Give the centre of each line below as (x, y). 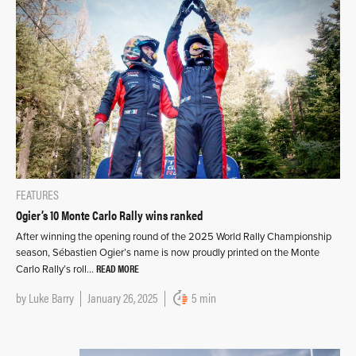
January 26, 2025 (123, 298)
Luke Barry (51, 298)
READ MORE (118, 269)
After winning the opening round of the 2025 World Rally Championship (174, 237)
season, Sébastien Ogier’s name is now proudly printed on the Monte (168, 253)
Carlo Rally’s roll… (56, 270)
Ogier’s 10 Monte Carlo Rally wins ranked (109, 215)
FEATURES (37, 195)
